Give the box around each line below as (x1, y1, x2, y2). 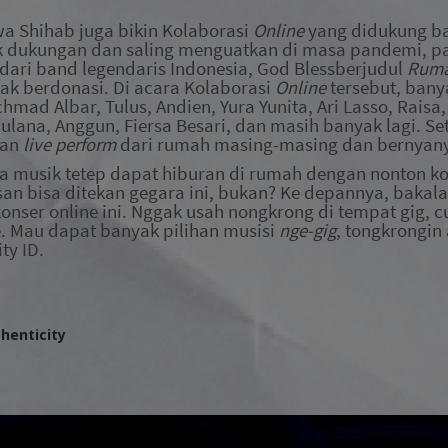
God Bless (257, 56, 335, 80)
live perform (23, 132, 120, 156)
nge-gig (279, 219, 336, 243)
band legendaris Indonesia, (36, 56, 257, 80)
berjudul (335, 56, 407, 80)
